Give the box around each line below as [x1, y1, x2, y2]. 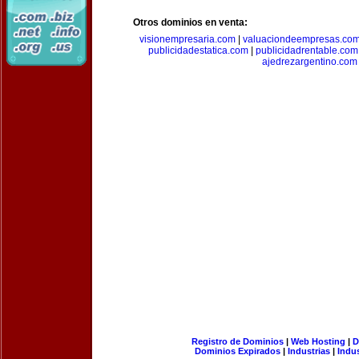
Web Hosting [290, 337, 345, 346]
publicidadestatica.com [148, 45, 248, 56]
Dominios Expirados [195, 346, 280, 356]
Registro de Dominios [191, 337, 284, 346]
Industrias [288, 346, 330, 356]
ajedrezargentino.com [261, 56, 357, 67]
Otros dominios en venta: [133, 17, 248, 28]
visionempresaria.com [139, 34, 236, 45]
